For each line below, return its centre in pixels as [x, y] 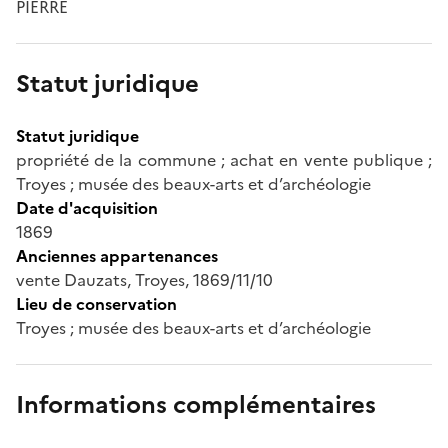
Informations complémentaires [196, 404]
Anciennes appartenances [117, 255]
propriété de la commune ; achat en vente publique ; [224, 159]
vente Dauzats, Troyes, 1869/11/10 [144, 279]
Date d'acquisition [87, 207]
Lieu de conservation [96, 303]
